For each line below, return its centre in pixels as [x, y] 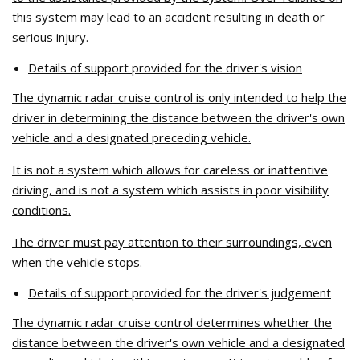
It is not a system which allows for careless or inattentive [170, 170]
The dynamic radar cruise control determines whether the [172, 322]
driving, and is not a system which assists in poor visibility [170, 190]
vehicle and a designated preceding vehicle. [131, 137]
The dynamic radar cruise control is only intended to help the [179, 97]
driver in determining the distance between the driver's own [178, 117]
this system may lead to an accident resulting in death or [168, 17]
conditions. [41, 210]
